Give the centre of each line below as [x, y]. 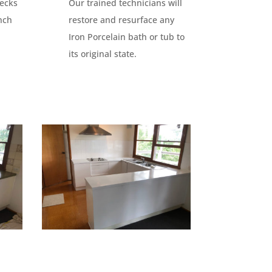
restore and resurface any [122, 19]
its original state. [103, 53]
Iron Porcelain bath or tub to [127, 36]
